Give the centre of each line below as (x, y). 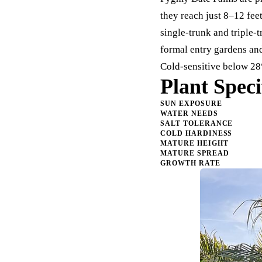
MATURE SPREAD (195, 153)
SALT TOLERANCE (197, 123)
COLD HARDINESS (196, 133)
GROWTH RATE (190, 163)
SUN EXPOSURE (191, 104)
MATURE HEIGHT (194, 143)
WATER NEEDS (189, 113)
